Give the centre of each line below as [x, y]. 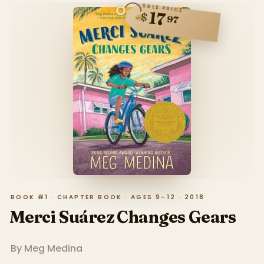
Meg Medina [53, 249]
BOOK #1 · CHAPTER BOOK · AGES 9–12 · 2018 [108, 197]
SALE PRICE [163, 8]
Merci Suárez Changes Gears [123, 217]
